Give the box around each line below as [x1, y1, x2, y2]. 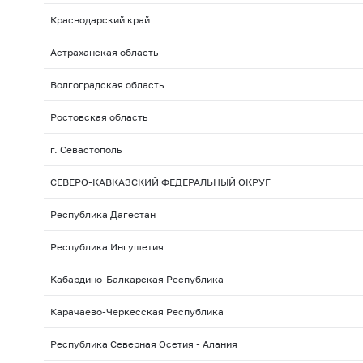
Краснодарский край [49, 14, 150, 27]
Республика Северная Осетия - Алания [49, 338, 237, 351]
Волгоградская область [49, 79, 164, 92]
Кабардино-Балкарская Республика [49, 273, 224, 286]
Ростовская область [49, 111, 147, 124]
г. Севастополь [49, 143, 122, 156]
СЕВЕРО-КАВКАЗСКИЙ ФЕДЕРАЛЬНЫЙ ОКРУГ [49, 176, 271, 189]
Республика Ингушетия [49, 241, 164, 254]
